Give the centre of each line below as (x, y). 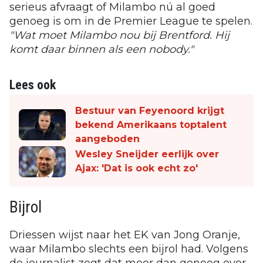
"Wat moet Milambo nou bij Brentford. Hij (119, 35)
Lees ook (33, 85)
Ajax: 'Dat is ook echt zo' (136, 168)
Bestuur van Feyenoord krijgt (150, 110)
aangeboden (107, 139)
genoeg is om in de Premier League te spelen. (131, 21)
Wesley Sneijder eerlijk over (147, 154)
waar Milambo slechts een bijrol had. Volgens (129, 249)
